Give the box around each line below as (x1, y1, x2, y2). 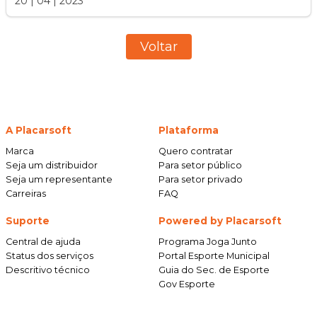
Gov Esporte (158, 279, 215, 290)
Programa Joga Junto (158, 236, 257, 248)
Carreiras (6, 188, 46, 200)
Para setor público (158, 160, 242, 171)
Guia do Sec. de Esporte (158, 265, 270, 276)
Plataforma (158, 125, 219, 137)
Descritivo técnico (6, 265, 90, 276)
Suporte (6, 215, 50, 227)
